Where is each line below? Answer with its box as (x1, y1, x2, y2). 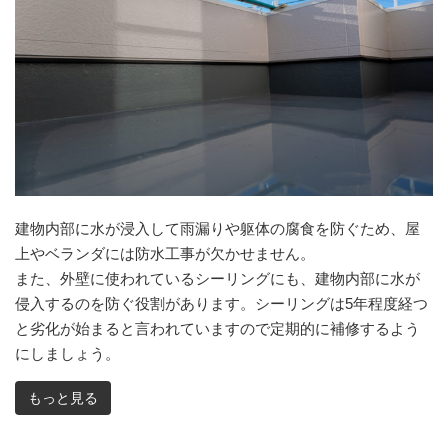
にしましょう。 (15, 345, 120, 363)
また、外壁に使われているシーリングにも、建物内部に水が (15, 270, 420, 288)
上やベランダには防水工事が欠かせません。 (15, 245, 315, 263)
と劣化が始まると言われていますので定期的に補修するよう (15, 320, 420, 338)
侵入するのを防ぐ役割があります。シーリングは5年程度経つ (15, 295, 428, 313)
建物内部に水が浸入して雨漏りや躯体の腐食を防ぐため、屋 (15, 220, 420, 238)
